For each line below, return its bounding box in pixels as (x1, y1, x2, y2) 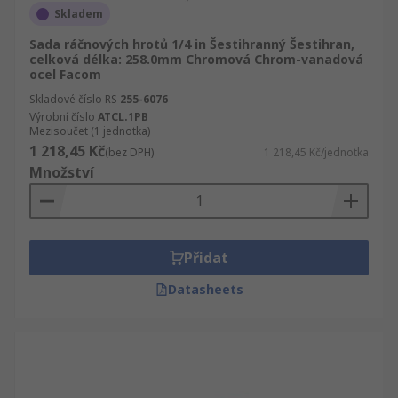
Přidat (184, 248, 228, 267)
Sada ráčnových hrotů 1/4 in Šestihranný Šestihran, (29, 36, 354, 52)
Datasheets (167, 281, 243, 298)
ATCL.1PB (98, 109, 148, 124)
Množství (29, 163, 94, 182)
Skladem (54, 6, 103, 21)
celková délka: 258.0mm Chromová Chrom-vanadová (29, 51, 363, 68)
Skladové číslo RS (29, 92, 117, 107)
